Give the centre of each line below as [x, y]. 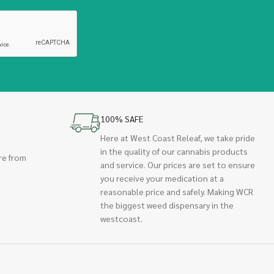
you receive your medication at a [162, 178]
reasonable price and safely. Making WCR [177, 191]
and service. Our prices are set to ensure [178, 165]
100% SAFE [122, 119]
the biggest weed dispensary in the [167, 205]
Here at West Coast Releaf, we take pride [178, 138]
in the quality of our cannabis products [174, 151]
